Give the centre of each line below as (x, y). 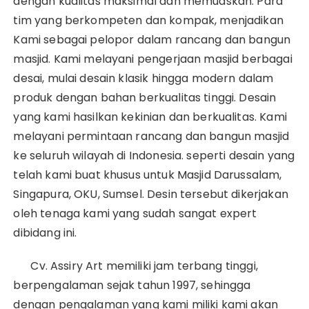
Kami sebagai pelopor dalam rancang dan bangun (152, 39)
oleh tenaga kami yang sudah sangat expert (135, 213)
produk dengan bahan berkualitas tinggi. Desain (145, 97)
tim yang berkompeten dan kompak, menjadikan (148, 20)
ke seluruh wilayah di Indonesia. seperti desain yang (154, 155)
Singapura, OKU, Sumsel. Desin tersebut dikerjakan (151, 194)
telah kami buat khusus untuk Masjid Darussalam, (148, 175)
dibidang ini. (45, 232)
